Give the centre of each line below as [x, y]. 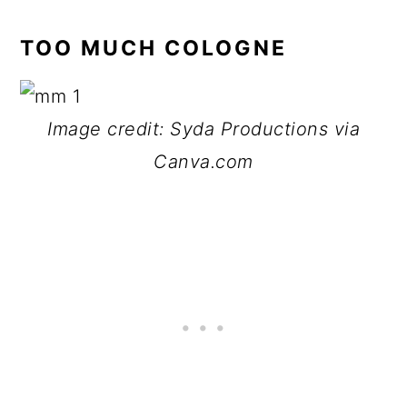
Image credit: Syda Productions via [203, 129]
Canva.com [203, 162]
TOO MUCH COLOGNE [154, 48]
